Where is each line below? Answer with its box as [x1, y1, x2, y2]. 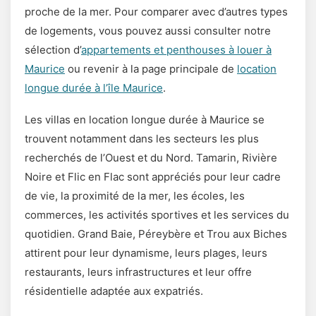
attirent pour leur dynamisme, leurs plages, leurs [25, 245, 267, 260]
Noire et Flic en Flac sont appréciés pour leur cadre [25, 169, 281, 183]
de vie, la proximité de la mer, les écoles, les [25, 188, 245, 202]
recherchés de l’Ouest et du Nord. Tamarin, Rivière [25, 150, 277, 164]
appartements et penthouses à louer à [81, 42, 272, 56]
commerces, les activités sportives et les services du [25, 207, 289, 221]
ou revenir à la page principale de [65, 61, 237, 75]
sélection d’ [25, 42, 81, 56]
